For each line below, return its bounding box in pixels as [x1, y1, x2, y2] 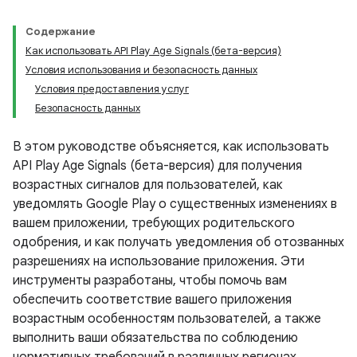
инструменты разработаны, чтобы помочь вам [13, 273, 287, 288]
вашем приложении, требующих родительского [13, 215, 295, 231]
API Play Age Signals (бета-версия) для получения [13, 158, 302, 174]
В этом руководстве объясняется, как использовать [13, 139, 329, 155]
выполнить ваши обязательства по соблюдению [13, 330, 298, 346]
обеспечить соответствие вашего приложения [13, 292, 292, 308]
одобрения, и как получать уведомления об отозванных [13, 234, 344, 250]
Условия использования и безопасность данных [25, 63, 257, 76]
